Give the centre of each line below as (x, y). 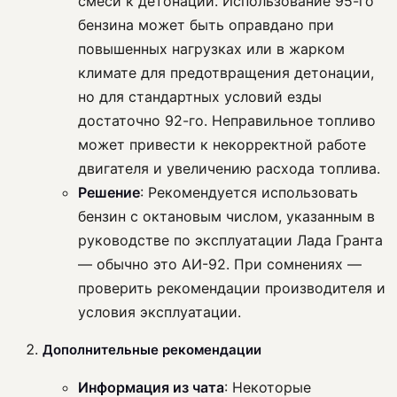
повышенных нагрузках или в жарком (211, 49)
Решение (109, 193)
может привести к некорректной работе (222, 145)
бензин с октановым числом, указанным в (226, 217)
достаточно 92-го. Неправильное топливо (227, 121)
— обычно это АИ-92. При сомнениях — (220, 265)
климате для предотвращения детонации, (226, 73)
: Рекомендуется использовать (249, 193)
